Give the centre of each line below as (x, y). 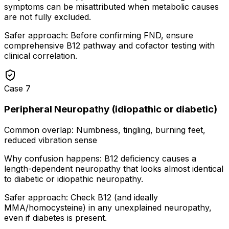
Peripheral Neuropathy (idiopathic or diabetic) (111, 109)
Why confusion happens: (53, 158)
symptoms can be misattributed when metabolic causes (111, 7)
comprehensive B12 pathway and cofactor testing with (109, 46)
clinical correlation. (41, 56)
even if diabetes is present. (55, 217)
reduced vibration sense (51, 140)
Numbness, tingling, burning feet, (141, 130)
